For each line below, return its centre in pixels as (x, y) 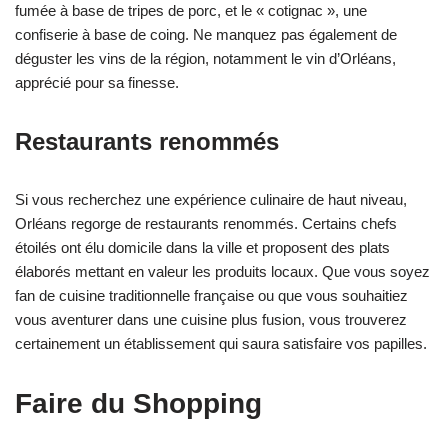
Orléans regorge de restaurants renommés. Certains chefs (206, 224)
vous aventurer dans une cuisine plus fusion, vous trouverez (211, 320)
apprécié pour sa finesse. (97, 83)
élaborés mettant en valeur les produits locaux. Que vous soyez (222, 272)
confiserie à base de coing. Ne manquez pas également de (206, 35)
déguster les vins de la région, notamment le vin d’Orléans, (205, 59)
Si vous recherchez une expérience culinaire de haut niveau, (211, 200)
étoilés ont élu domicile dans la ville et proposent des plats (202, 248)
